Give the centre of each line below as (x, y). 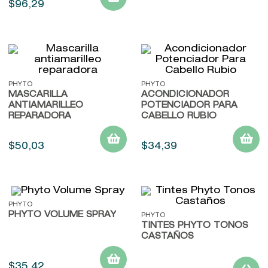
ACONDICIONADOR (185, 95)
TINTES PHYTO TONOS (195, 226)
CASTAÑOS (167, 237)
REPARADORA (40, 116)
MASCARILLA (38, 95)
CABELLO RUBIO (179, 116)
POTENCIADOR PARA (189, 106)
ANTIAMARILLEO (46, 106)
